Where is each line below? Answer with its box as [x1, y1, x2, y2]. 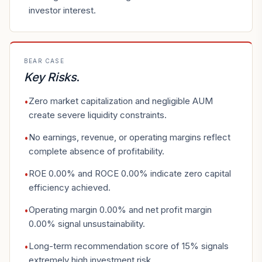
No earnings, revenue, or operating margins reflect [29, 132, 230, 143]
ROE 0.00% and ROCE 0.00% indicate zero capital [29, 168, 231, 179]
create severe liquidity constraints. [29, 109, 167, 120]
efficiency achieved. [29, 182, 111, 193]
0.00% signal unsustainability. [29, 218, 145, 229]
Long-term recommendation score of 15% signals [29, 240, 229, 251]
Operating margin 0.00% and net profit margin [29, 204, 212, 215]
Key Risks [24, 70, 77, 84]
